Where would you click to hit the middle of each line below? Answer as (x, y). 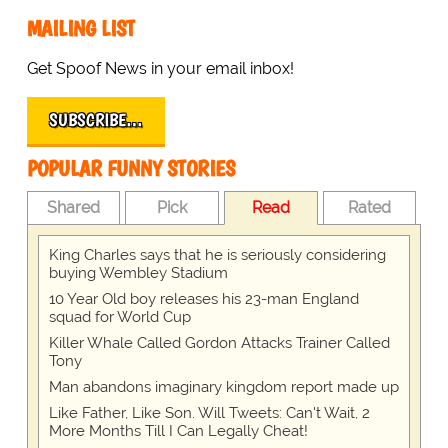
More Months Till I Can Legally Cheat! (178, 431)
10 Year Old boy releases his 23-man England (203, 299)
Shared (74, 208)
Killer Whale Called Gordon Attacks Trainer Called (219, 343)
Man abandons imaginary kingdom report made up (223, 387)
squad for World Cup (119, 317)
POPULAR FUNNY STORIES (130, 169)
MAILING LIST (80, 29)
